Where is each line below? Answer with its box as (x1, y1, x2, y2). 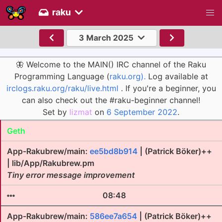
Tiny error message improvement (7, 170, 135, 180)
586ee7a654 (90, 211, 137, 221)
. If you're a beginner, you (118, 83, 216, 94)
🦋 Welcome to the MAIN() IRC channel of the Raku (16, 59, 206, 70)
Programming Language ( (14, 71, 110, 82)
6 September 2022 (107, 107, 177, 117)
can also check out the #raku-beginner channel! (22, 95, 200, 106)
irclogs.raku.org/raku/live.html (6, 83, 118, 94)
